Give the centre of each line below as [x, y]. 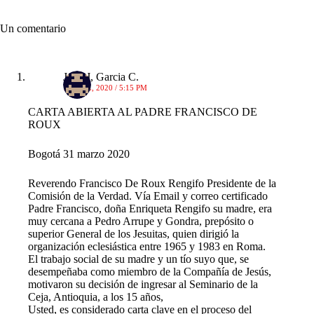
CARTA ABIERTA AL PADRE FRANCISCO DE [143, 111]
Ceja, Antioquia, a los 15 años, [96, 296]
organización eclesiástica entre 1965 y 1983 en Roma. [147, 246]
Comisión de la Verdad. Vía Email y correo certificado [148, 196]
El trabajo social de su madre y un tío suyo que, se [138, 259]
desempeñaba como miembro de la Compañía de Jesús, [150, 271]
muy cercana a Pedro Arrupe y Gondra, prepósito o [141, 221]
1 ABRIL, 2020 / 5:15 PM [105, 87]
